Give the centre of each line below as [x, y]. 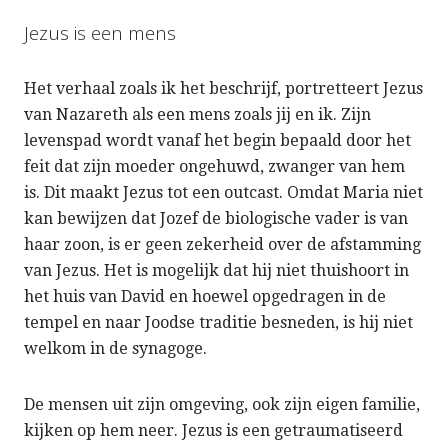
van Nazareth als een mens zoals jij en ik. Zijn [197, 114]
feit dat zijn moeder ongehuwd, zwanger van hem [214, 166]
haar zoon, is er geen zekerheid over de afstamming [222, 244]
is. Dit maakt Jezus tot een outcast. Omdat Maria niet [223, 192]
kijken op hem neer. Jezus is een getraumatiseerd [213, 430]
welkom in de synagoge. [115, 348]
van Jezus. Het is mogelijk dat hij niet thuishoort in [216, 270]
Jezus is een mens [100, 32]
